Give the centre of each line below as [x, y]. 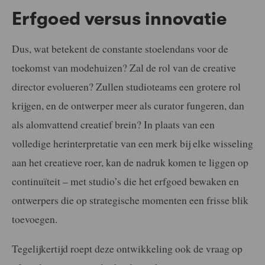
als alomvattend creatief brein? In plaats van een [113, 125]
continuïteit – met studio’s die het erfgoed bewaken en [125, 181]
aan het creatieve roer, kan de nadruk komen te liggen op [130, 162]
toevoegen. [35, 219]
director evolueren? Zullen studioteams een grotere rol [126, 87]
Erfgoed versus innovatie [119, 19]
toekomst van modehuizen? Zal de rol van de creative [124, 68]
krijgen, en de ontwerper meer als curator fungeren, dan [128, 106]
